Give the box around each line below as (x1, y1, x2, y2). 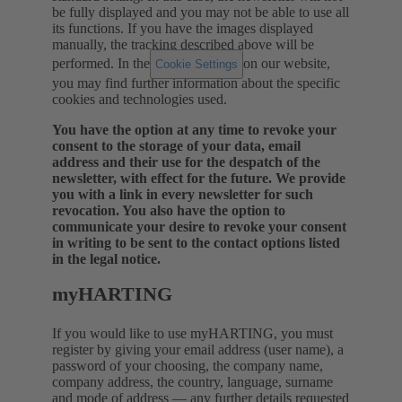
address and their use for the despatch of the (52, 153, 320, 170)
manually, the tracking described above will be (52, 36, 314, 52)
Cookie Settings (155, 57, 238, 71)
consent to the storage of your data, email (52, 137, 301, 153)
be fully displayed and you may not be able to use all (52, 4, 349, 20)
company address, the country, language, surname (52, 374, 333, 390)
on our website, (240, 55, 330, 71)
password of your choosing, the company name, (52, 358, 323, 374)
